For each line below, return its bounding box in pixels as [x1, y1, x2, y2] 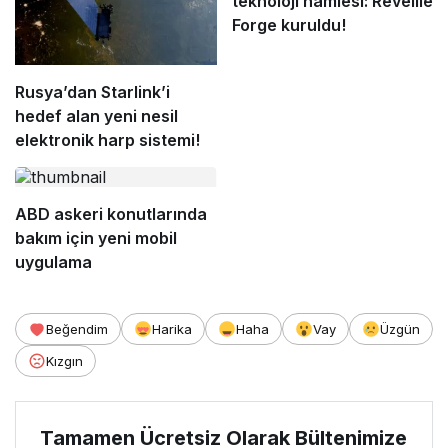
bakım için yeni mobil [15, 227, 177, 248]
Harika [152, 320, 192, 337]
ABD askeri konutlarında [15, 203, 207, 224]
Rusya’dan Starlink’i [15, 81, 170, 102]
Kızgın [46, 352, 83, 369]
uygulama [15, 251, 92, 272]
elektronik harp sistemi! [15, 129, 200, 150]
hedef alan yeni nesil [15, 105, 178, 126]
